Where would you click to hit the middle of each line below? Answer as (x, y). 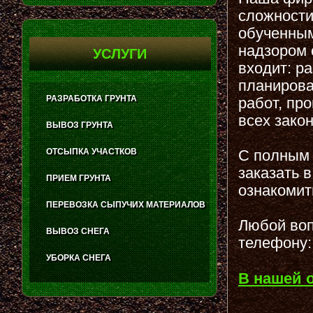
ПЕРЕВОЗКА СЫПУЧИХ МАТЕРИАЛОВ (126, 205)
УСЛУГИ (120, 54)
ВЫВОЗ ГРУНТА (80, 125)
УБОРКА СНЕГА (79, 258)
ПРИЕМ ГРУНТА (79, 178)
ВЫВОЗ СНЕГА (78, 231)
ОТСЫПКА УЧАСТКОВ (92, 152)
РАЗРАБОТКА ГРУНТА (92, 99)
